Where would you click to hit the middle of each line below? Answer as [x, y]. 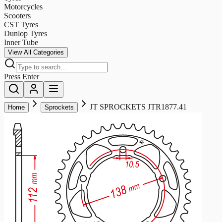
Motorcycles [23, 6]
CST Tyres [21, 24]
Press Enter [22, 76]
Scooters [17, 15]
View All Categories [36, 52]
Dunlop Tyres [26, 33]
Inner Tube [21, 42]
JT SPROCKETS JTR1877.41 [138, 107]
